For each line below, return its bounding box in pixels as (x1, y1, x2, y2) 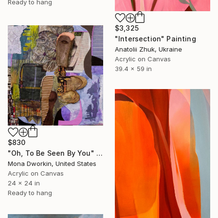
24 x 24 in (8, 179, 40, 187)
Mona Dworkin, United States (8, 159, 96, 167)
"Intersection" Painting (115, 34, 196, 43)
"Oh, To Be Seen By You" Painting (96, 148, 103, 157)
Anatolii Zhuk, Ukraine (115, 45, 182, 53)
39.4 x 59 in (115, 64, 152, 73)
